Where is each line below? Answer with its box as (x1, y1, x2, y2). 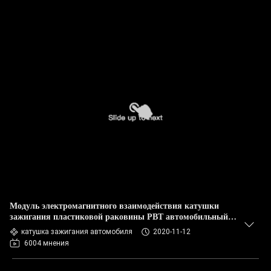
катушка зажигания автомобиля (21, 227, 132, 236)
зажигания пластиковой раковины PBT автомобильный (10, 212, 228, 221)
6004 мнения (24, 239, 69, 247)
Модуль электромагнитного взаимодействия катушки (10, 201, 219, 211)
